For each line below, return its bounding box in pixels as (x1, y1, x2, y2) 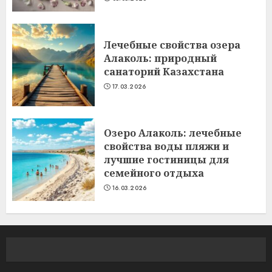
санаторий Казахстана (104, 65, 224, 78)
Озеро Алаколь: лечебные (104, 126, 242, 140)
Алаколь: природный (104, 52, 217, 65)
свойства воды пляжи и (104, 140, 229, 153)
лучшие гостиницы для (104, 153, 229, 166)
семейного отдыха (104, 166, 204, 180)
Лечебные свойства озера (104, 38, 240, 52)
